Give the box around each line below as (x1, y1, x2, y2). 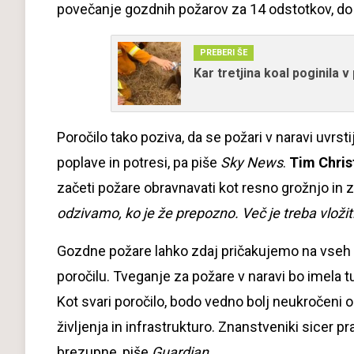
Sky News (220, 153, 283, 171)
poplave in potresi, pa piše (57, 153, 220, 171)
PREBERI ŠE (200, 47, 248, 58)
